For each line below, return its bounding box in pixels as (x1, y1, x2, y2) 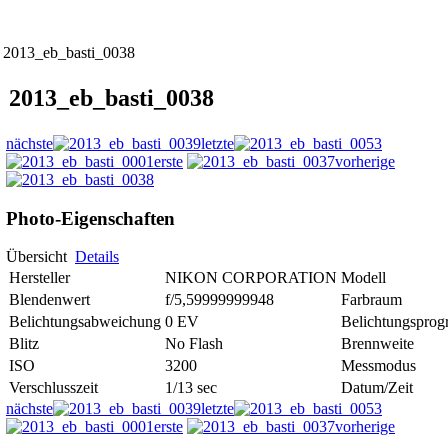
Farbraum (341, 291, 402, 309)
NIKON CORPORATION (165, 269, 337, 287)
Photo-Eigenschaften (6, 207, 175, 229)
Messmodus (341, 357, 416, 375)
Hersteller (9, 269, 70, 287)
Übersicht (6, 248, 75, 266)
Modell (341, 269, 386, 287)
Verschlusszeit (9, 379, 98, 397)
